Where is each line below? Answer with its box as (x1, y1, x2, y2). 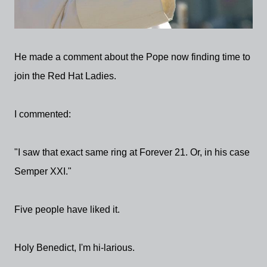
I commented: (14, 108, 71, 119)
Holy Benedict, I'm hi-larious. (14, 242, 135, 253)
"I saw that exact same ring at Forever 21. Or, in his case (14, 147, 250, 157)
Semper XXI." (14, 166, 72, 176)
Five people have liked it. (14, 204, 122, 215)
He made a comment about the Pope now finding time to (14, 51, 250, 62)
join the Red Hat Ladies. (14, 70, 116, 81)
